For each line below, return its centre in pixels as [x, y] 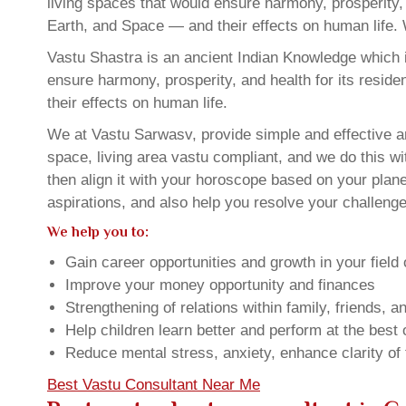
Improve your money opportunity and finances [220, 285]
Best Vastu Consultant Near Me [154, 385]
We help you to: [98, 232]
